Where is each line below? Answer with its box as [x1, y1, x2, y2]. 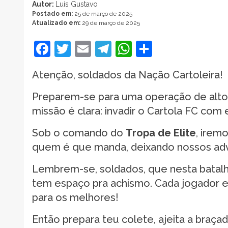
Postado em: [32, 10, 74, 17]
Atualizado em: [32, 19, 82, 26]
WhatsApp [132, 39, 213, 58]
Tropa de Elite [126, 126, 196, 139]
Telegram [111, 39, 184, 58]
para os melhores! [32, 191, 119, 204]
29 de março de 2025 [82, 19, 140, 26]
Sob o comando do [32, 126, 126, 139]
